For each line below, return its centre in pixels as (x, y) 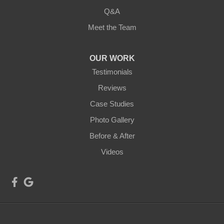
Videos (112, 152)
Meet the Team (112, 27)
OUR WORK (112, 58)
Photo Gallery (112, 120)
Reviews (112, 88)
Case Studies (112, 104)
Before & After (112, 136)
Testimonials (112, 72)
